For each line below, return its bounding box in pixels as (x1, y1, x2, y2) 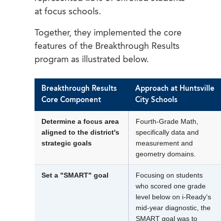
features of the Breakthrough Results (35, 42, 180, 51)
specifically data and (136, 128, 199, 137)
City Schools (135, 97, 178, 104)
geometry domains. (136, 150, 196, 158)
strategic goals (41, 139, 92, 147)
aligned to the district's (41, 128, 119, 137)
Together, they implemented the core (35, 29, 182, 38)
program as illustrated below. (35, 55, 149, 65)
